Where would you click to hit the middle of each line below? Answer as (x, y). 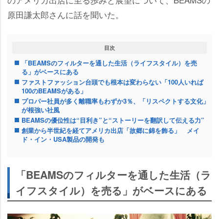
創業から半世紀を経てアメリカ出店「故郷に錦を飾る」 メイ (110, 130)
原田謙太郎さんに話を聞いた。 (66, 14)
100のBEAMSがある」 (54, 90)
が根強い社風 (41, 109)
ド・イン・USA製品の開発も (63, 139)
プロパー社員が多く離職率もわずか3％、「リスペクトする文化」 (115, 101)
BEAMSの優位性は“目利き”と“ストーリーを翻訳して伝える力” (113, 120)
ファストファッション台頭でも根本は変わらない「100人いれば (112, 82)
